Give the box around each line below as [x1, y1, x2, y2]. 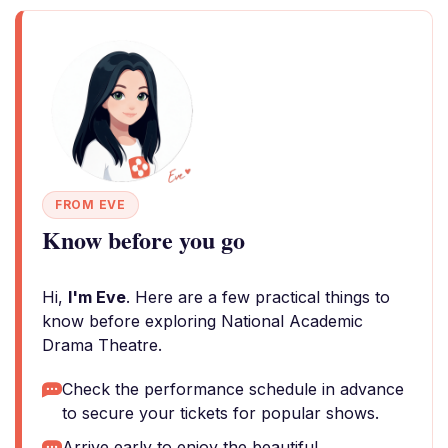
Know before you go [42, 222, 245, 257]
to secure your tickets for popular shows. [62, 403, 379, 423]
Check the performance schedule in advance [62, 379, 404, 399]
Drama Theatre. [42, 335, 162, 355]
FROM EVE [55, 197, 126, 212]
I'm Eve [68, 287, 126, 307]
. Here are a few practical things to [126, 287, 390, 307]
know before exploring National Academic [42, 311, 363, 331]
